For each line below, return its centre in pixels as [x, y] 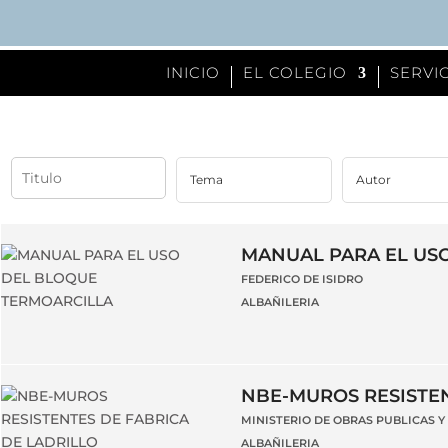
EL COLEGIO [294, 72]
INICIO [192, 72]
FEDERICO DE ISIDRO [302, 279]
